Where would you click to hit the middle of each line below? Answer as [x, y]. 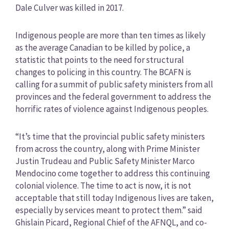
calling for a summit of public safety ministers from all [114, 85]
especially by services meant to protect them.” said [109, 210]
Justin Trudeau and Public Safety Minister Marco [105, 161]
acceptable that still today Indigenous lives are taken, [114, 198]
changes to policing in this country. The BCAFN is [103, 72]
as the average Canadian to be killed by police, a [102, 48]
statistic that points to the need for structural [99, 60]
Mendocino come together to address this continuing [112, 173]
